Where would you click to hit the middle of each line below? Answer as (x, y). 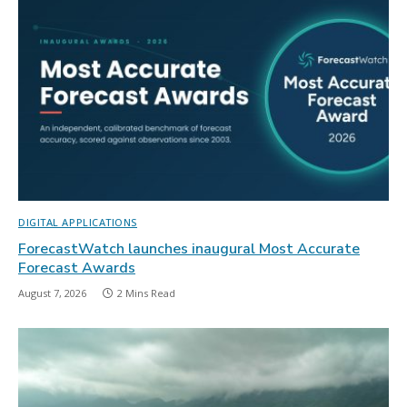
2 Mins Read (146, 293)
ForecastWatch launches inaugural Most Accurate (189, 248)
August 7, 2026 (52, 293)
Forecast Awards (77, 268)
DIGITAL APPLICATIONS (78, 222)
